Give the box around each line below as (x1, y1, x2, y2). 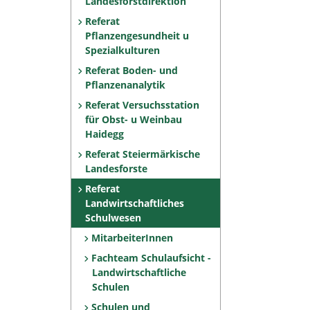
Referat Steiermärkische (84, 147, 200, 161)
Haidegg (85, 127, 124, 140)
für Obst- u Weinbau (85, 113, 182, 126)
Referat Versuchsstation (84, 98, 199, 111)
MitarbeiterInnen (91, 231, 174, 244)
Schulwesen (85, 211, 141, 224)
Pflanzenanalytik (85, 78, 165, 91)
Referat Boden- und (84, 64, 178, 77)
